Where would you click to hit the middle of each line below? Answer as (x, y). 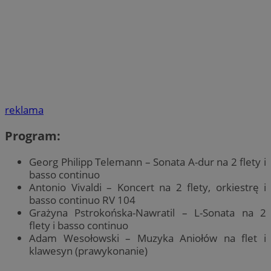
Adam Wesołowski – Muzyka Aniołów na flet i (148, 238)
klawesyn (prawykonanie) (88, 251)
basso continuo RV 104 (82, 200)
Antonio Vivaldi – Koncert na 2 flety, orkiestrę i (148, 188)
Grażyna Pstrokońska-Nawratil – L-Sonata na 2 (148, 213)
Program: (34, 136)
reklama (24, 110)
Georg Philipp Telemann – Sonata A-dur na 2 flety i (148, 162)
